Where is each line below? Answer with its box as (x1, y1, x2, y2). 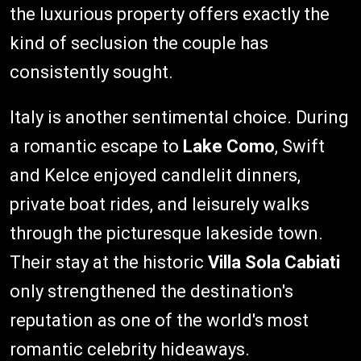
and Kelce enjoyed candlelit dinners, (10, 164, 301, 185)
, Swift (275, 135, 325, 156)
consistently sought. (10, 61, 173, 82)
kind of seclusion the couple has (10, 32, 268, 53)
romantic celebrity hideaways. (10, 338, 250, 359)
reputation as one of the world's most (10, 309, 309, 330)
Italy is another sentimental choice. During (10, 106, 349, 127)
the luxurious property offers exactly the (10, 3, 330, 24)
